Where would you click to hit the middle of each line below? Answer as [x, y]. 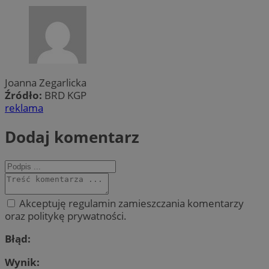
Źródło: [25, 95]
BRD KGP [65, 95]
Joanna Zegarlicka [46, 83]
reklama [24, 108]
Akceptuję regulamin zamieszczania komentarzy [130, 204]
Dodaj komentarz [72, 137]
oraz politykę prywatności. [66, 216]
